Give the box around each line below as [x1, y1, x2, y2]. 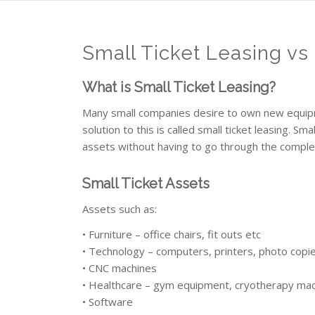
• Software [82, 295, 134, 309]
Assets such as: [82, 201, 157, 216]
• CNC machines [82, 261, 157, 276]
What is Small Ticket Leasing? [82, 79, 276, 96]
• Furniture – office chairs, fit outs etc [82, 227, 262, 242]
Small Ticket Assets [82, 174, 210, 192]
